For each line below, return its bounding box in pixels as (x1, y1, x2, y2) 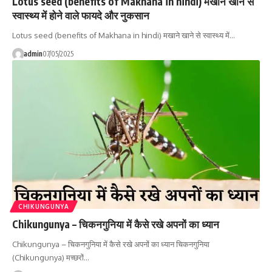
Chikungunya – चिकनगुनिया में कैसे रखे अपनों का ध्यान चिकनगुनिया (12, 239, 209, 250)
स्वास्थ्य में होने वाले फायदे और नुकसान (12, 8, 149, 22)
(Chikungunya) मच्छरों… (12, 253, 89, 263)
